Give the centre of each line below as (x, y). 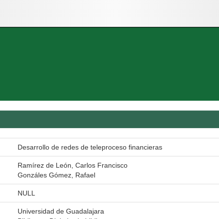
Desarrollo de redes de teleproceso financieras (90, 147)
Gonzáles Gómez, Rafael (56, 175)
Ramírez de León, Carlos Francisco (73, 165)
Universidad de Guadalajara (61, 211)
